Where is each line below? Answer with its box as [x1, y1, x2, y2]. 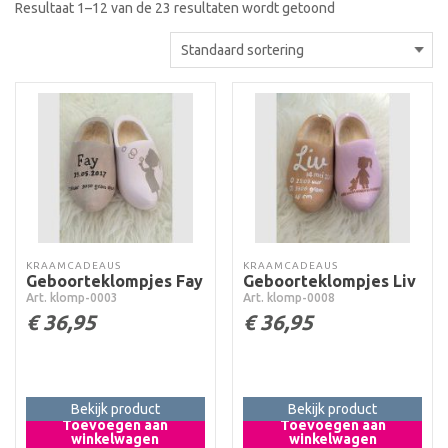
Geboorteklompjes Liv [243, 271, 417, 290]
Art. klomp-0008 [243, 290, 336, 304]
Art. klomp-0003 [26, 290, 118, 304]
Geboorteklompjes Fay [26, 271, 203, 290]
